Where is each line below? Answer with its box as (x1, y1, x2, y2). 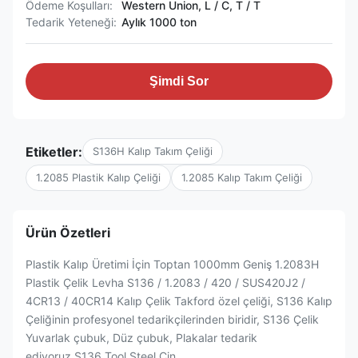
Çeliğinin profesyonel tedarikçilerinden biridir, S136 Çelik (26, 312, 319, 326)
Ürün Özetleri (26, 225, 110, 241)
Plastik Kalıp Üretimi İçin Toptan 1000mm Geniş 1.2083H (26, 257, 319, 271)
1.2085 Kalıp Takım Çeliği (181, 171, 302, 184)
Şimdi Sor (149, 74, 209, 88)
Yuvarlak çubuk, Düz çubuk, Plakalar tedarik (26, 331, 257, 344)
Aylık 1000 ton (121, 15, 197, 29)
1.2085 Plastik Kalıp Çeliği (36, 171, 161, 184)
